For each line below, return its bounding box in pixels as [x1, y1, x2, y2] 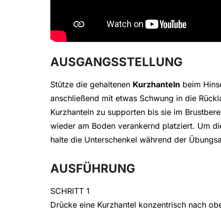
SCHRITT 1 [50, 186, 90, 196]
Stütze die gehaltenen [50, 79, 133, 90]
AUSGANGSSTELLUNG [50, 55, 183, 70]
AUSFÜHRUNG [50, 161, 135, 176]
